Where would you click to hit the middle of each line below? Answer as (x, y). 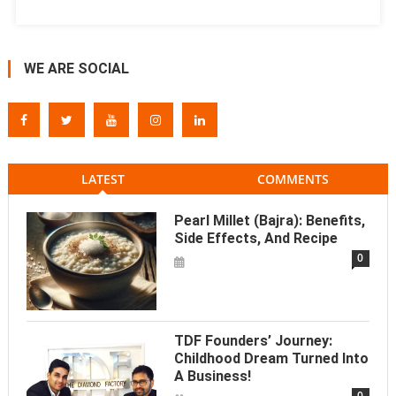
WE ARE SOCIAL (76, 69)
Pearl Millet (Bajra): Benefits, (269, 221)
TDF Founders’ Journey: (253, 340)
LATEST (103, 179)
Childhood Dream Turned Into (271, 358)
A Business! (212, 376)
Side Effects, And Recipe (255, 239)
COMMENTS (293, 179)
